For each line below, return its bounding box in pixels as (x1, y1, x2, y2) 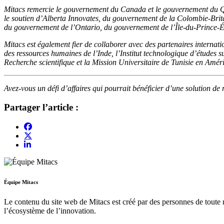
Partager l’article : (4, 102, 78, 113)
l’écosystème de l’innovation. (4, 206, 98, 215)
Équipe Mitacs (4, 179, 38, 185)
